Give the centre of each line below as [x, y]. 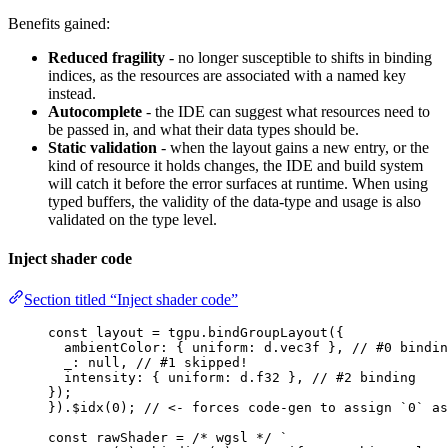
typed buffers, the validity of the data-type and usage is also [234, 201]
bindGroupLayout [268, 333]
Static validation [102, 147]
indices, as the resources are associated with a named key [227, 75]
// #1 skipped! [192, 363]
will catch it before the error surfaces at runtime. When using [238, 183]
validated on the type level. [132, 219]
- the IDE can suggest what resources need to [286, 111]
